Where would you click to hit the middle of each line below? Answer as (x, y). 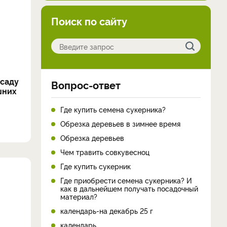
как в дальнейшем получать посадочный (129, 188)
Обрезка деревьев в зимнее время (120, 123)
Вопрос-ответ (86, 85)
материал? (79, 196)
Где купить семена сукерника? (113, 109)
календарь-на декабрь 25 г (107, 211)
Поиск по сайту (89, 21)
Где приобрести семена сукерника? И (126, 180)
